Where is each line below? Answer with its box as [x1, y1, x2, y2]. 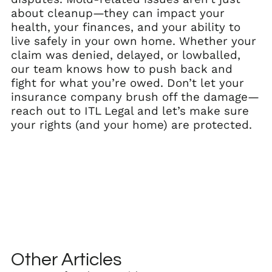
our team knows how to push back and [11, 62, 233, 76]
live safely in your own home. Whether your [11, 34, 256, 48]
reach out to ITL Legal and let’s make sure [11, 104, 249, 118]
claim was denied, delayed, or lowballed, [11, 48, 240, 62]
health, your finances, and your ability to [11, 20, 240, 34]
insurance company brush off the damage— [11, 90, 259, 104]
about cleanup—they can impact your [11, 6, 225, 20]
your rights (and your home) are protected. [11, 118, 252, 132]
